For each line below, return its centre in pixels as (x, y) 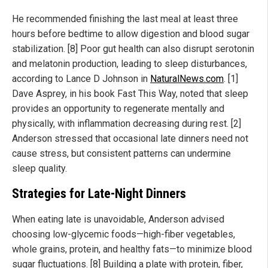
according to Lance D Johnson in (81, 78)
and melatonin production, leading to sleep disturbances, (130, 63)
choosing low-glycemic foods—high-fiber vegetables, (124, 234)
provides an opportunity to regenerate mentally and (118, 108)
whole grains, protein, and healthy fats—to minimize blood (132, 249)
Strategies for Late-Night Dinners (99, 194)
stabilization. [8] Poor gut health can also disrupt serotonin (133, 48)
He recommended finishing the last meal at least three (125, 19)
